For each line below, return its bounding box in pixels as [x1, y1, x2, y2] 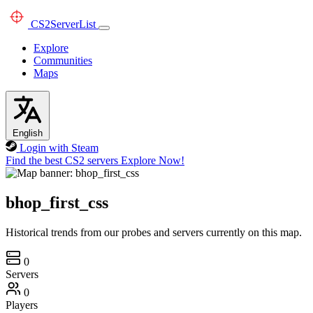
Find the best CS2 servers [6, 154, 118, 166]
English [13, 128, 43, 138]
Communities [34, 54, 92, 66]
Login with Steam [19, 142, 99, 154]
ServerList [50, 18, 96, 30]
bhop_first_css [6, 193, 108, 212]
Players [6, 298, 38, 311]
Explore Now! [121, 154, 184, 166]
